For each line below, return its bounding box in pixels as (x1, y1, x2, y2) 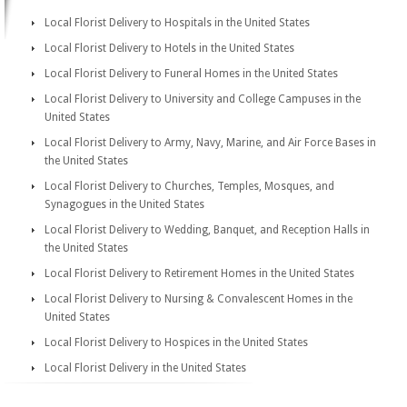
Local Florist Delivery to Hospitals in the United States (45, 16, 310, 29)
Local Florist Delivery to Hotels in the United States (45, 42, 294, 55)
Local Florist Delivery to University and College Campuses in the (45, 93, 361, 105)
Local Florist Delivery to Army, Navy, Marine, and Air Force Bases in (45, 136, 376, 149)
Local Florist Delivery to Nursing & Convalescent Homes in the (45, 293, 352, 305)
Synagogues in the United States (45, 198, 204, 211)
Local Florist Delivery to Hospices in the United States (45, 336, 308, 349)
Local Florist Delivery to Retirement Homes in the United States (45, 267, 354, 280)
